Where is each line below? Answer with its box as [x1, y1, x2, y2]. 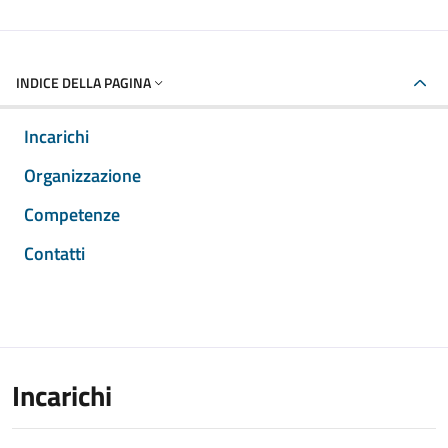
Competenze [24, 201, 120, 228]
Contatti [24, 240, 85, 267]
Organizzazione [24, 162, 141, 189]
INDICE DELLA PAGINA [16, 72, 151, 93]
